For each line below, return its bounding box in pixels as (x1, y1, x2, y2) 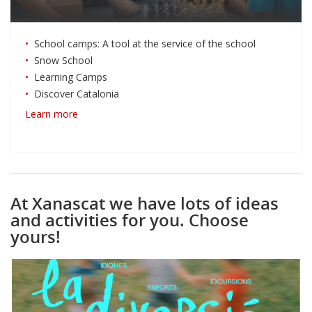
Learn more (25, 107, 78, 120)
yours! (10, 225, 61, 248)
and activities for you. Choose (10, 208, 249, 231)
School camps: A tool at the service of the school (34, 36, 256, 50)
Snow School (34, 53, 93, 67)
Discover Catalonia (34, 86, 119, 100)
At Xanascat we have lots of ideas (10, 192, 279, 214)
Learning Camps (34, 70, 107, 84)
